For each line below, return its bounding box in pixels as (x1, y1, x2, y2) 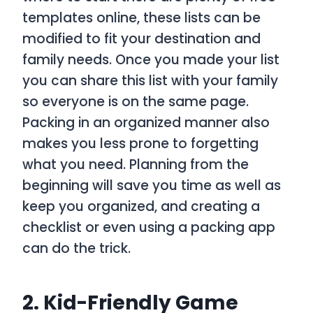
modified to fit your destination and (22, 29, 261, 49)
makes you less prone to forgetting (22, 134, 259, 154)
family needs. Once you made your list (22, 50, 279, 70)
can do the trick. (22, 239, 134, 259)
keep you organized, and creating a (22, 197, 260, 217)
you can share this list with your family (22, 71, 278, 91)
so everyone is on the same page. (22, 92, 249, 112)
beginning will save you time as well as (22, 176, 281, 196)
